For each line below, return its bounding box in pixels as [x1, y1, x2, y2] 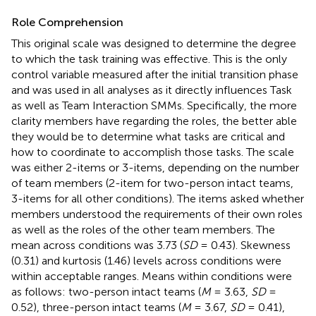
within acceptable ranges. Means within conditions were [11, 269, 292, 283]
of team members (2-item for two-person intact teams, [11, 176, 293, 190]
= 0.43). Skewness [197, 238, 291, 252]
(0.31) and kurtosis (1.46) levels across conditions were [11, 253, 281, 267]
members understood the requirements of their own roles [11, 207, 303, 221]
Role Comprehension [11, 15, 123, 29]
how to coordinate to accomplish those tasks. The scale [11, 145, 294, 159]
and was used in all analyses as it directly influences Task [11, 83, 292, 97]
